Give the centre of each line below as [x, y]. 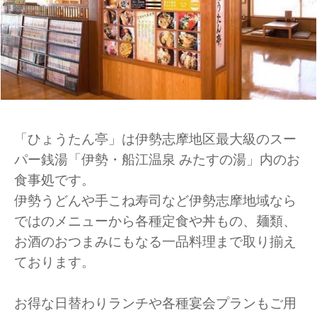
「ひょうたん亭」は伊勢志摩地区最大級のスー [155, 139]
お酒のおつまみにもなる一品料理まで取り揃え [155, 242]
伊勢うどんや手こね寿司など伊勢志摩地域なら [155, 201]
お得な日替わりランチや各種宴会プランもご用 [155, 303]
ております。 [54, 262]
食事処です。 [54, 180]
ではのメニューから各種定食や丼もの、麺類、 [155, 221]
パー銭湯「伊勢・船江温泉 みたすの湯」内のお [157, 160]
